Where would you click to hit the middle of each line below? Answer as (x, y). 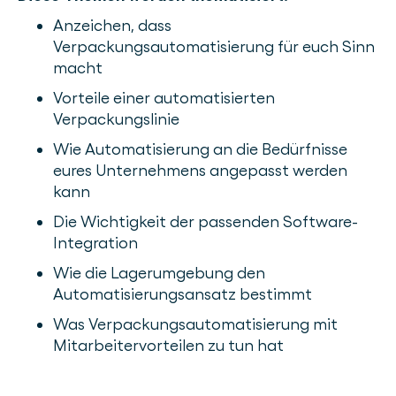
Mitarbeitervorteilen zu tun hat (168, 345)
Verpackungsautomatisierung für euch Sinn (214, 46)
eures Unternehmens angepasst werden (200, 170)
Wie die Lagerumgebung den (159, 273)
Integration (95, 243)
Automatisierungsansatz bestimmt (183, 294)
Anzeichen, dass (112, 25)
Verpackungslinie (116, 119)
